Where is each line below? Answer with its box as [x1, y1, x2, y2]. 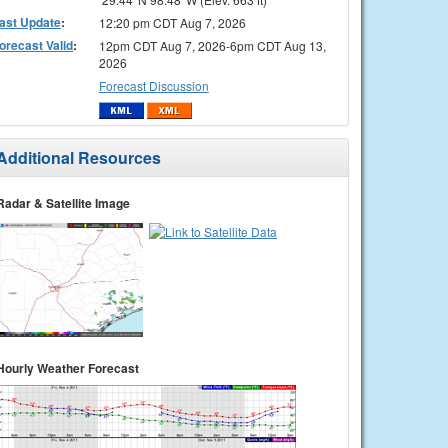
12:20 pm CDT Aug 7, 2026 [98, 13, 246, 31]
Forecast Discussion [98, 76, 209, 94]
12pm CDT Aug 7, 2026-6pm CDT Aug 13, [98, 36, 326, 54]
